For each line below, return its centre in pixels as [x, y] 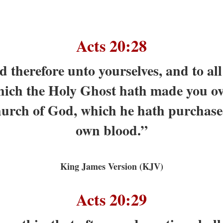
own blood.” [111, 130]
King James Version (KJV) [111, 166]
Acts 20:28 [111, 45]
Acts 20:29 [111, 199]
